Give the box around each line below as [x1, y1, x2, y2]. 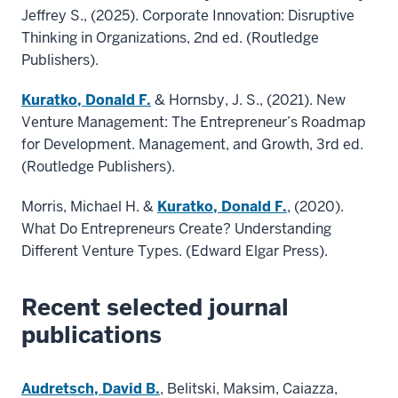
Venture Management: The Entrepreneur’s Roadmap [21, 113, 366, 132]
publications [21, 320, 162, 351]
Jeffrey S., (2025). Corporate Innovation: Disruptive [21, 6, 354, 26]
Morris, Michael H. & [21, 197, 157, 217]
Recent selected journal [21, 292, 289, 323]
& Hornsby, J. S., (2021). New [151, 91, 346, 110]
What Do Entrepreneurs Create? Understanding [21, 219, 331, 239]
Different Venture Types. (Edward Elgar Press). [21, 242, 328, 261]
